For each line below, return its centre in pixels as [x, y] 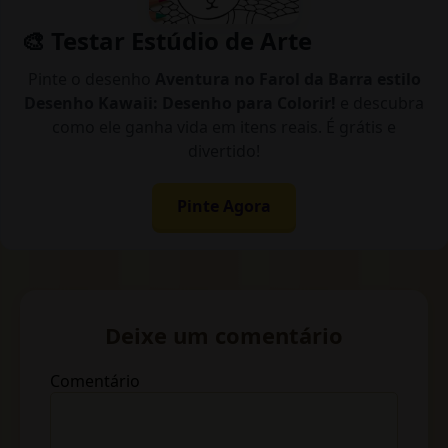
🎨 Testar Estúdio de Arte [166, 41]
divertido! [224, 151]
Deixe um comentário [224, 335]
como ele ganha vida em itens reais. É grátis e [224, 127]
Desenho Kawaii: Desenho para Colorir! [180, 103]
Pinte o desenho [91, 79]
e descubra [380, 103]
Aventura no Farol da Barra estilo [287, 79]
